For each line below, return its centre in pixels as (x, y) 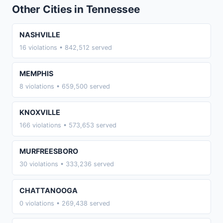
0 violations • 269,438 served (64, 203)
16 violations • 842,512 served (65, 47)
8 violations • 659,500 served (64, 86)
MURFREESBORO (49, 151)
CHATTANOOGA (48, 190)
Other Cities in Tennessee (76, 9)
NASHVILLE (40, 34)
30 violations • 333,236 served (66, 164)
